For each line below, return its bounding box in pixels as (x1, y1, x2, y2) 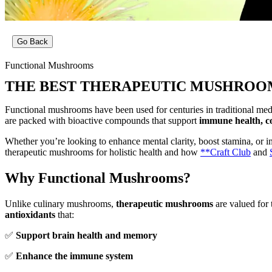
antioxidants (5, 209, 55, 220)
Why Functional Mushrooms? (5, 169, 191, 186)
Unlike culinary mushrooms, (5, 198, 116, 209)
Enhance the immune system (16, 250, 133, 261)
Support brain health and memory (16, 229, 157, 240)
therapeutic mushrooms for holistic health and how (5, 146, 200, 157)
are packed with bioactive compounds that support (5, 115, 199, 126)
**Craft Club (200, 146, 251, 157)
